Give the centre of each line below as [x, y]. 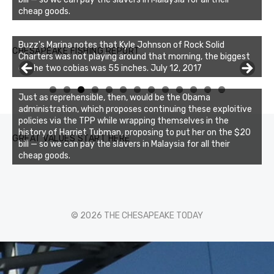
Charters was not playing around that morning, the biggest [134, 57]
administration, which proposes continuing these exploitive [135, 109]
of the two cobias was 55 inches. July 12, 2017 [110, 68]
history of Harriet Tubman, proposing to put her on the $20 [135, 133]
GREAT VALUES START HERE [71, 139]
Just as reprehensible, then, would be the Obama [114, 98]
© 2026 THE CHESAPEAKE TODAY [137, 216]
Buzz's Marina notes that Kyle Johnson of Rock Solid [121, 45]
